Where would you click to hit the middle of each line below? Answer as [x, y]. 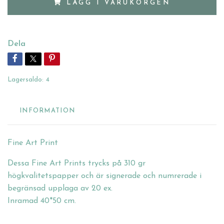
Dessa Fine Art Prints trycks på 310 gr [76, 163]
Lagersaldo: [25, 79]
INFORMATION [47, 110]
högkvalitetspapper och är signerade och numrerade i [104, 176]
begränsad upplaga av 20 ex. [60, 188]
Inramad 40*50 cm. [42, 201]
